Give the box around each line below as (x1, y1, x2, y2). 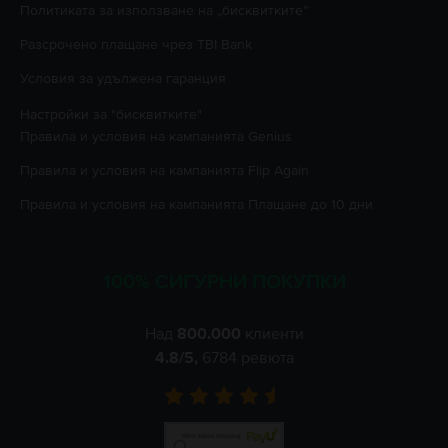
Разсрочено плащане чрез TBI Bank (20, 35, 252, 53)
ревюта (240, 347, 294, 368)
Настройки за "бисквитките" (20, 105, 202, 123)
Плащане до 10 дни (248, 195, 373, 213)
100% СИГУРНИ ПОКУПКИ (102, 269, 346, 294)
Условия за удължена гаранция (20, 69, 226, 87)
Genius (248, 127, 292, 145)
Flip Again (248, 161, 309, 179)
